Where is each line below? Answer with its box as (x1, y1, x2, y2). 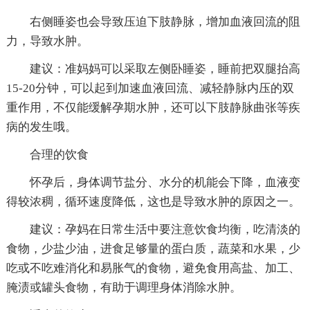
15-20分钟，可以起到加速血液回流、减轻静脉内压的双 (6, 81, 294, 95)
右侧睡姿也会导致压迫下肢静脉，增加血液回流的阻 (29, 15, 300, 28)
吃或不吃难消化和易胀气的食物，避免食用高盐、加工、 (6, 261, 300, 275)
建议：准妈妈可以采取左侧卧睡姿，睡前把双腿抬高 (29, 62, 300, 75)
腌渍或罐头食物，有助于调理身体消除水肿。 (6, 280, 241, 294)
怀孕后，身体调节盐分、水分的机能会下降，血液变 (29, 175, 300, 189)
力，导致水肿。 (6, 34, 89, 48)
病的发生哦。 (6, 120, 77, 134)
